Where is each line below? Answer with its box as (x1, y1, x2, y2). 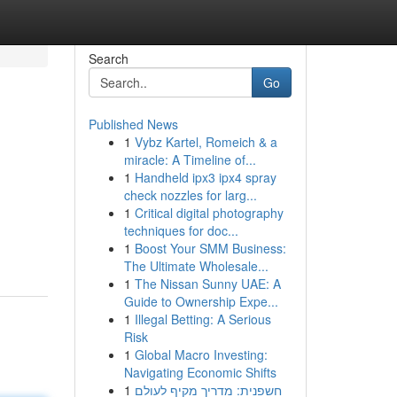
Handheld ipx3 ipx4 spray (134, 168, 276, 186)
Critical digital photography (134, 204, 284, 222)
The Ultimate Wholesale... (123, 257, 269, 275)
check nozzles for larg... (123, 186, 257, 204)
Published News (88, 115, 178, 133)
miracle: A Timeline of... (123, 151, 256, 168)
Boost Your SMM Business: (134, 239, 286, 257)
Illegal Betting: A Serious (134, 310, 271, 328)
